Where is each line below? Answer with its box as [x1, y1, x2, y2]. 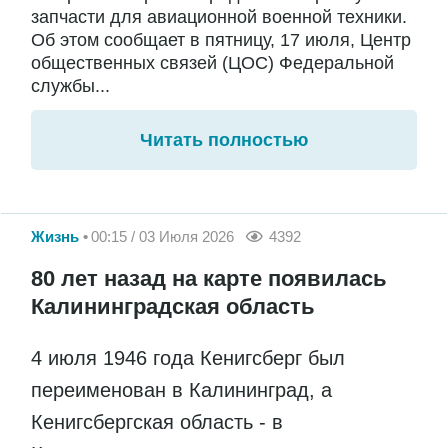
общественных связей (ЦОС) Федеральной [31, 52, 394, 73]
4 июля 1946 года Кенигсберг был [31, 347, 345, 370]
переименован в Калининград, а [31, 379, 332, 402]
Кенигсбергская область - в [31, 411, 283, 434]
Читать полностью [140, 129, 308, 150]
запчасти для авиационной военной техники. [31, 6, 407, 27]
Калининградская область [31, 294, 315, 320]
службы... [31, 75, 110, 96]
